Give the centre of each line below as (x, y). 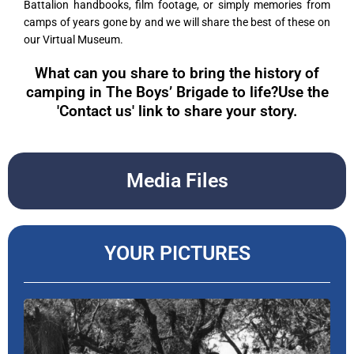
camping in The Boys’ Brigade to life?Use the (177, 92)
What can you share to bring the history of (177, 73)
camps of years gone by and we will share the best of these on (177, 23)
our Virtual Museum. (73, 40)
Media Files (177, 181)
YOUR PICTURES (177, 254)
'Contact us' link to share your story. (177, 111)
